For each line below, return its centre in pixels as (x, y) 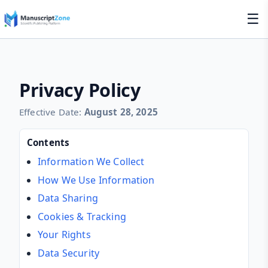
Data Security (69, 253)
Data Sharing (68, 198)
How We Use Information (96, 180)
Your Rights (64, 235)
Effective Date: (52, 112)
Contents (48, 142)
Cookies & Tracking (82, 216)
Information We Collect (91, 162)
